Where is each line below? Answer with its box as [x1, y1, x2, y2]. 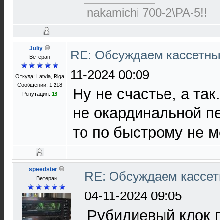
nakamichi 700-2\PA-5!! [87, 6, 207, 19]
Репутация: [22, 91, 52, 97]
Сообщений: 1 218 [17, 82, 62, 88]
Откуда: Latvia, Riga [15, 73, 64, 79]
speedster [28, 166, 57, 173]
